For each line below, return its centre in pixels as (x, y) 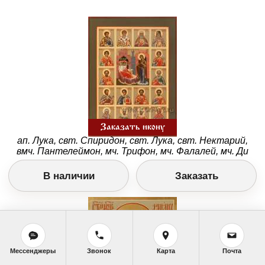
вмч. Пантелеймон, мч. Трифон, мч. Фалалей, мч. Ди (132, 151)
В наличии (69, 176)
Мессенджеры (33, 251)
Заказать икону (132, 127)
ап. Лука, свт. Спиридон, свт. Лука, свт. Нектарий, (132, 141)
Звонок (99, 251)
